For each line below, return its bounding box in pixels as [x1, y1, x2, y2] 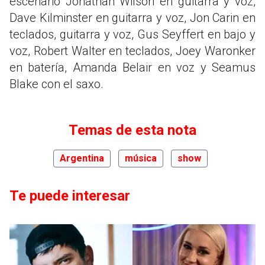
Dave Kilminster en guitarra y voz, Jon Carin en [9, 11, 256, 25]
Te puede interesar [9, 188, 130, 205]
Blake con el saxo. [9, 77, 104, 92]
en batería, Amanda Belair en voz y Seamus [9, 60, 256, 75]
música [124, 153, 157, 164]
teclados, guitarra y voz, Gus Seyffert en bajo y [9, 27, 256, 42]
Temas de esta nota [69, 122, 196, 139]
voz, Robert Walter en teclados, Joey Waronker [9, 44, 256, 59]
